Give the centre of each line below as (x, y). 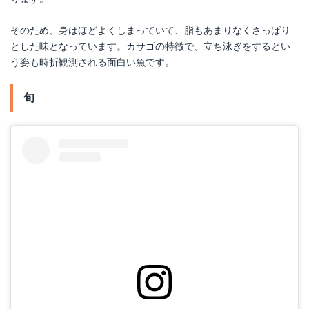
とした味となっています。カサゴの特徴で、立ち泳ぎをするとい (150, 47)
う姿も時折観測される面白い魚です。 (92, 62)
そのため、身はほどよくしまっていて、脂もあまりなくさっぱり (150, 31)
